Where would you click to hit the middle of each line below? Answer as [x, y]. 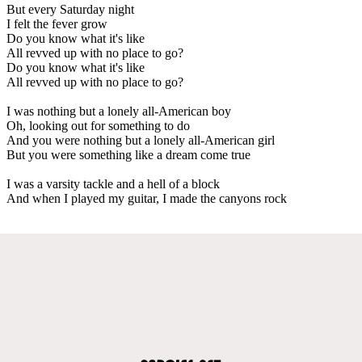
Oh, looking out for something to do [98, 125]
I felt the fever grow [57, 23]
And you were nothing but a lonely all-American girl [141, 140]
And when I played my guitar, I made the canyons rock [147, 198]
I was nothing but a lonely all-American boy [119, 111]
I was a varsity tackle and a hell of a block [113, 183]
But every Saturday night [70, 9]
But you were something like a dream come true [128, 154]
